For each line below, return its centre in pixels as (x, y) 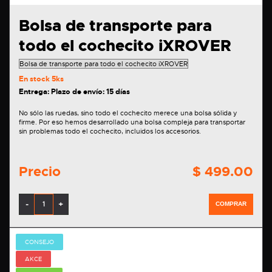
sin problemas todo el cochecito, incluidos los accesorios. (110, 131)
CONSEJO (39, 242)
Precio (40, 171)
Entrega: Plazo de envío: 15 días (74, 91)
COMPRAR (231, 203)
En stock (35, 79)
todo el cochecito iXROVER (125, 46)
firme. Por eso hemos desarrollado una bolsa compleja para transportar (29, 122)
